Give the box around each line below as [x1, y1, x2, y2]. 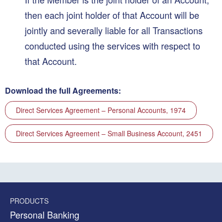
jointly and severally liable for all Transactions [25, 23, 203, 37]
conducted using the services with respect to [25, 39, 200, 52]
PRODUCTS [10, 195, 49, 206]
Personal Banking [10, 208, 79, 221]
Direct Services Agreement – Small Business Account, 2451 [16, 128, 202, 138]
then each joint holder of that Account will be [25, 8, 199, 21]
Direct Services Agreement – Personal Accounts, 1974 [16, 105, 186, 115]
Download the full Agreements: [5, 84, 121, 96]
